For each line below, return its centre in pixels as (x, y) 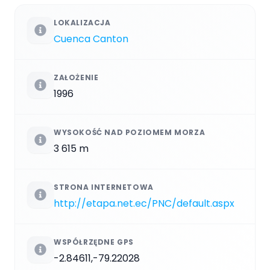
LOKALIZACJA (82, 22)
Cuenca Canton (91, 39)
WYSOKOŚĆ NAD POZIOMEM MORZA (130, 132)
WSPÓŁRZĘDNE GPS (94, 242)
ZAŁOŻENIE (76, 77)
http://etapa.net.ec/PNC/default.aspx (144, 203)
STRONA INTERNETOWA (104, 187)
